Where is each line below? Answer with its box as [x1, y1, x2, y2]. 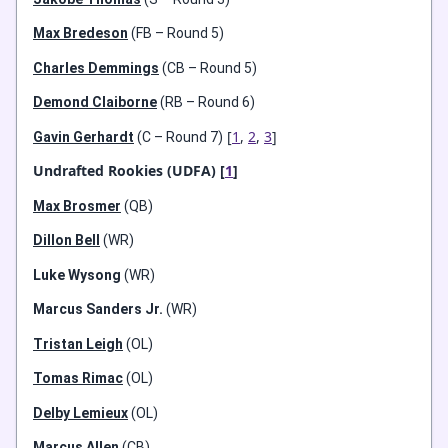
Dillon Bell [33, 232, 100, 248]
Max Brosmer [33, 197, 121, 214]
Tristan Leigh [33, 335, 123, 352]
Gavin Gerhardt [33, 128, 134, 145]
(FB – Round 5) [128, 25, 224, 41]
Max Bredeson [33, 25, 128, 41]
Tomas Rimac [33, 370, 123, 386]
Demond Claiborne [33, 94, 157, 110]
